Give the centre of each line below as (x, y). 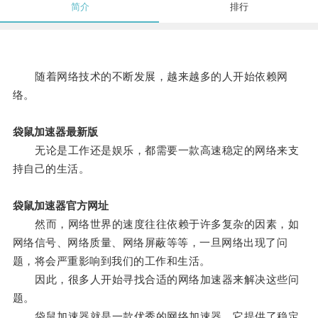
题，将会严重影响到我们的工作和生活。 (111, 261)
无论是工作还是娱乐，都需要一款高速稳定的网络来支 (156, 150)
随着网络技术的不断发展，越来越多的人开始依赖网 (150, 77)
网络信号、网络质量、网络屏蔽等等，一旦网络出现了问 (150, 243)
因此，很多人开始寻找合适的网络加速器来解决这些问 (156, 280)
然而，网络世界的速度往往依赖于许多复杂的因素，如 (156, 224)
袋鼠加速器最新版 (55, 132)
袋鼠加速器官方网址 (60, 206)
